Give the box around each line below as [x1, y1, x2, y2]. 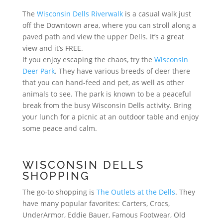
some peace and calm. [22, 123, 97, 133]
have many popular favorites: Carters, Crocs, [22, 198, 170, 208]
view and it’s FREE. [22, 43, 83, 53]
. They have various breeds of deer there [54, 66, 190, 76]
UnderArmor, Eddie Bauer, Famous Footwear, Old [22, 210, 186, 220]
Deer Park [22, 66, 55, 76]
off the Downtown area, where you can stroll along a [22, 20, 196, 30]
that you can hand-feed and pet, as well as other [22, 77, 184, 87]
